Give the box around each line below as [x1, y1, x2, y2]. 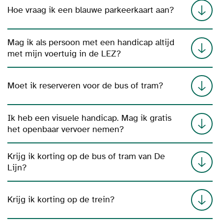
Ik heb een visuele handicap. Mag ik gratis [7, 112, 171, 123]
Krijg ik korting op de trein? [7, 194, 114, 205]
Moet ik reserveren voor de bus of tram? [7, 81, 163, 91]
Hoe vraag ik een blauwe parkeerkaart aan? [7, 5, 174, 16]
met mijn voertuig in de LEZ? [7, 48, 121, 59]
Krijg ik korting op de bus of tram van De [7, 151, 165, 162]
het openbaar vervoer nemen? [7, 124, 124, 135]
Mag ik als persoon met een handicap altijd [7, 37, 174, 48]
